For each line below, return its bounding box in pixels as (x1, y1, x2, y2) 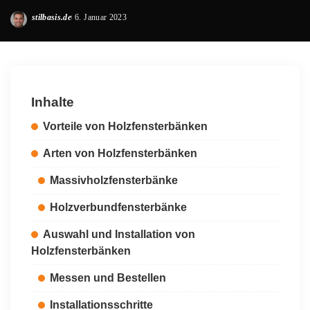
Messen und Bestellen (50, 272, 166, 284)
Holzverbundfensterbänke (50, 201, 187, 213)
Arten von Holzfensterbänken (43, 147, 197, 159)
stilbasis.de (32, 12, 72, 22)
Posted (31, 18, 55, 28)
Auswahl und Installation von (43, 228, 195, 240)
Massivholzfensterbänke (50, 174, 178, 186)
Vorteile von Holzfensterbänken (43, 120, 208, 132)
